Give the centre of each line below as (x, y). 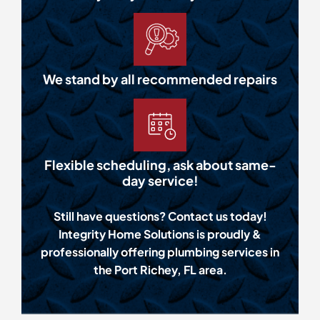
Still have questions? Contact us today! (160, 216)
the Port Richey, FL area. (160, 270)
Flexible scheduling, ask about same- (160, 165)
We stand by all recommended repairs (160, 79)
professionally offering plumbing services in (160, 252)
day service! (160, 181)
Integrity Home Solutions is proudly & (160, 234)
